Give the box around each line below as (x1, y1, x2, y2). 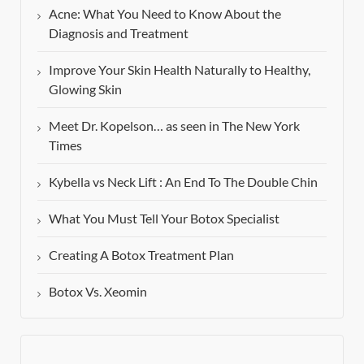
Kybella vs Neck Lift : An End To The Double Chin (49, 174, 318, 190)
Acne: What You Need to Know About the (49, 6, 281, 22)
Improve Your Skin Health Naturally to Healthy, (49, 62, 310, 78)
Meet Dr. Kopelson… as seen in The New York (49, 118, 300, 134)
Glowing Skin (49, 81, 122, 97)
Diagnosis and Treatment (49, 25, 188, 41)
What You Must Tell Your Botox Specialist (49, 210, 279, 227)
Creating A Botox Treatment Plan (49, 247, 234, 263)
